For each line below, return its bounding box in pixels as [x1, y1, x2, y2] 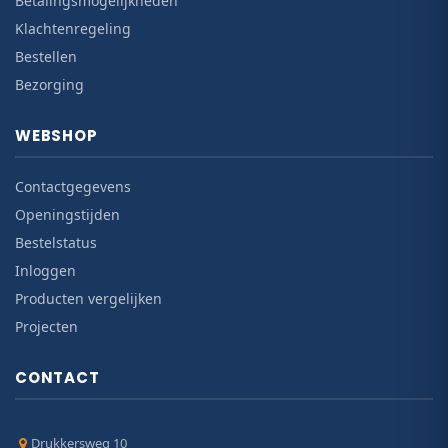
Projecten [15, 316, 78, 336]
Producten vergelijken [15, 288, 162, 308]
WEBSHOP [15, 124, 98, 146]
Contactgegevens [15, 176, 131, 196]
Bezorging [15, 74, 84, 94]
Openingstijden [15, 204, 120, 224]
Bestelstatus [15, 232, 97, 252]
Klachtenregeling [15, 18, 131, 38]
